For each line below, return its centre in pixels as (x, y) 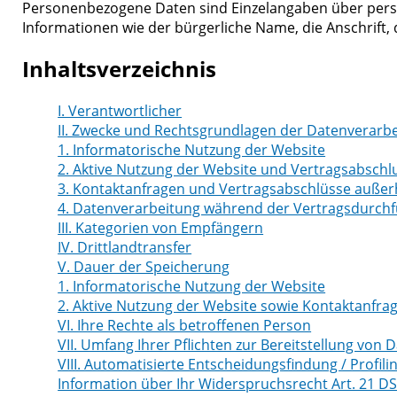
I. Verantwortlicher (120, 110)
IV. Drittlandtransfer (125, 247)
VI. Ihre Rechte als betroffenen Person (185, 325)
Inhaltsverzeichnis (120, 69)
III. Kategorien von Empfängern (161, 227)
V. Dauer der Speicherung (144, 266)
